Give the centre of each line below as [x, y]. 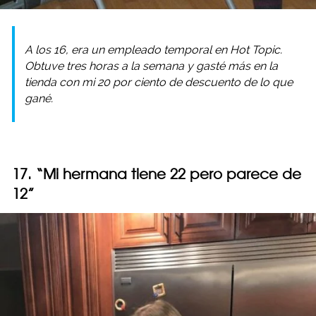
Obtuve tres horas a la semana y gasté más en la [151, 66]
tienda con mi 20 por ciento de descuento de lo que [159, 83]
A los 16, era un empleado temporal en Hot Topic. [153, 50]
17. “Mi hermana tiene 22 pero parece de [157, 174]
